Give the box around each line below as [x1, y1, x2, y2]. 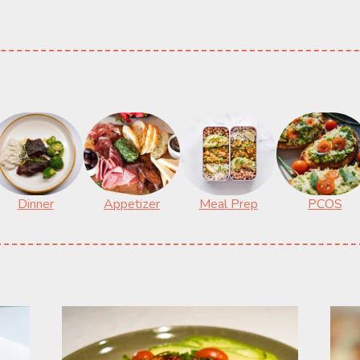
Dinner [17, 195, 54, 213]
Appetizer [104, 195, 160, 213]
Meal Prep [198, 195, 258, 213]
